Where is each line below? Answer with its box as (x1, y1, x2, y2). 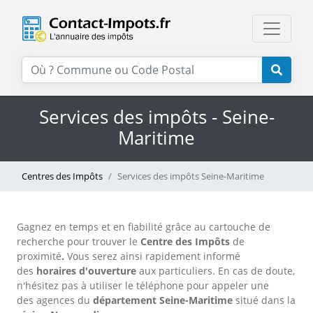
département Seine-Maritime (93, 293, 233, 307)
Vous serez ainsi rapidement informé (67, 249, 240, 263)
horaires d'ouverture (36, 264, 139, 277)
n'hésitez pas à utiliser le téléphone (17, 279, 184, 292)
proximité (17, 249, 61, 263)
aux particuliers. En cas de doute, (139, 264, 295, 277)
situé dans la (233, 293, 296, 307)
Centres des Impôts (22, 170, 103, 182)
